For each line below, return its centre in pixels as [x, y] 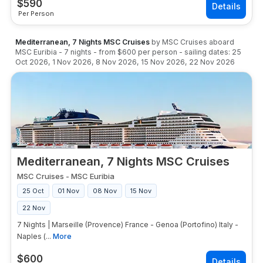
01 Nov [68, 191]
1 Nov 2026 [72, 62]
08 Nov [105, 191]
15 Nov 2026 [163, 62]
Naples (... [34, 236]
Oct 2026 [32, 62]
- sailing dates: [205, 52]
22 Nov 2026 [212, 62]
